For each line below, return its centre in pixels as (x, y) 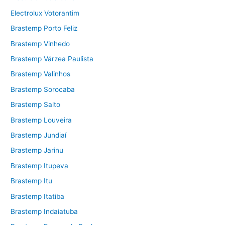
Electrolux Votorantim (45, 13)
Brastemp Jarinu (37, 150)
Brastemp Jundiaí (39, 135)
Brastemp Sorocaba (43, 89)
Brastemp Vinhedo (40, 43)
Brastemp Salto (36, 105)
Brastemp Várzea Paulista (52, 59)
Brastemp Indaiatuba (44, 211)
